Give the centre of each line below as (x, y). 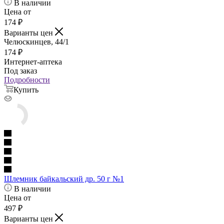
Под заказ (20, 71)
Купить (26, 90)
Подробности (27, 80)
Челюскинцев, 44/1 (36, 42)
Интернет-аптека (33, 62)
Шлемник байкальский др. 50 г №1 (64, 179)
